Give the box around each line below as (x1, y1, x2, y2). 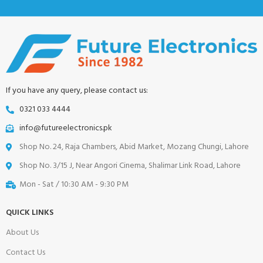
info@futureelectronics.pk (19, 121, 112, 135)
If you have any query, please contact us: (6, 83, 148, 97)
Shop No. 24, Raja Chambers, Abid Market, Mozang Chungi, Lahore (19, 140, 249, 154)
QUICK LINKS (6, 205, 53, 220)
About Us (6, 225, 39, 240)
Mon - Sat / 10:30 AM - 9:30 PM (19, 177, 129, 191)
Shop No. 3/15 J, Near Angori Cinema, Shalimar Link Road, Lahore (19, 159, 241, 173)
